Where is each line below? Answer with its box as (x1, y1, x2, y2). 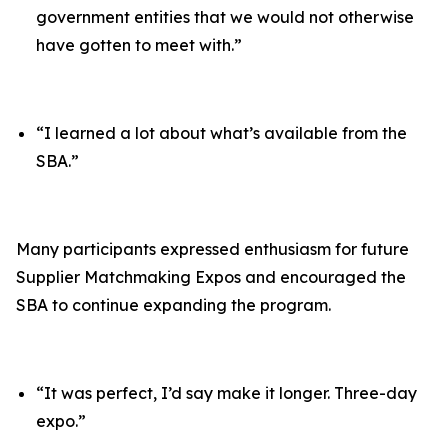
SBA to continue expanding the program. (16, 295, 331, 315)
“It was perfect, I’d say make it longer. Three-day (36, 383, 417, 403)
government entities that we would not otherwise (36, 7, 414, 27)
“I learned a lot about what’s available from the (36, 123, 407, 143)
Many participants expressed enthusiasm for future (16, 239, 409, 259)
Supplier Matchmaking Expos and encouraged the (16, 267, 406, 287)
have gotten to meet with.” (36, 35, 242, 55)
